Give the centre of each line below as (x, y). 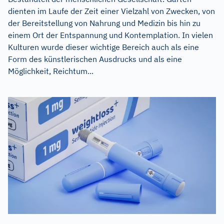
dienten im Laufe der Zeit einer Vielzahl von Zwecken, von (111, 11)
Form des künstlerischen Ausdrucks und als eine (95, 59)
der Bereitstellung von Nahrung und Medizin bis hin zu (104, 23)
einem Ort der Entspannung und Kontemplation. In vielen (110, 35)
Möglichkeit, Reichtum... (51, 71)
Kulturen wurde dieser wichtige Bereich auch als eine (103, 47)
